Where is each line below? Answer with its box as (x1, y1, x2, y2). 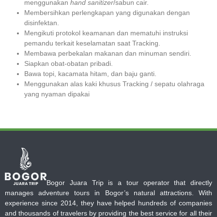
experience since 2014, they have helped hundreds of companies (5, 199, 212, 207)
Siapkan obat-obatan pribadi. (24, 59, 113, 67)
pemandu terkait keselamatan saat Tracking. (24, 39, 160, 47)
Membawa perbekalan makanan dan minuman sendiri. (24, 49, 191, 57)
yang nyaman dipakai (24, 90, 90, 98)
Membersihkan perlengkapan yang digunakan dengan (24, 8, 190, 16)
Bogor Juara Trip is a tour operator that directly (46, 178, 212, 186)
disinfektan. (24, 18, 59, 27)
